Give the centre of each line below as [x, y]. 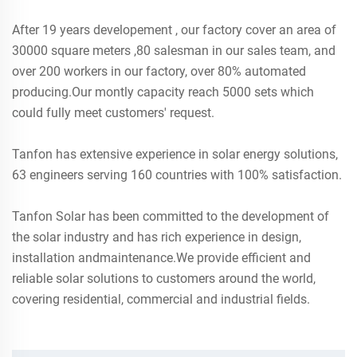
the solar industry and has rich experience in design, [157, 237]
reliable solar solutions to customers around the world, [164, 279]
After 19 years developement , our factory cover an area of [174, 30]
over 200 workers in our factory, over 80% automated [159, 72]
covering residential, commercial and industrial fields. [161, 300]
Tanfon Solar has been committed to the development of [171, 217]
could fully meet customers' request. [113, 113]
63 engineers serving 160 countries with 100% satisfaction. [177, 175]
